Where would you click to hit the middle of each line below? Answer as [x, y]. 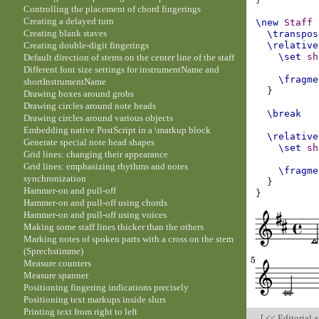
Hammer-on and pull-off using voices [95, 215]
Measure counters [58, 263]
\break [284, 114]
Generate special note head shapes [89, 142]
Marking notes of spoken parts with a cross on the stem [129, 239]
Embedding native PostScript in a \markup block [117, 130]
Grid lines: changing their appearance [96, 155]
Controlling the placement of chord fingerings [113, 9]
